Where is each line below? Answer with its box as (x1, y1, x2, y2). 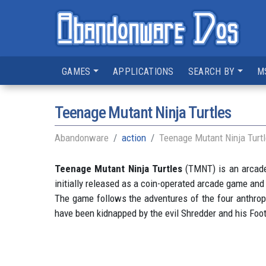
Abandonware (55, 132, 109, 144)
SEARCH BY (188, 66, 235, 77)
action (122, 132, 146, 144)
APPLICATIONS (113, 66, 174, 77)
